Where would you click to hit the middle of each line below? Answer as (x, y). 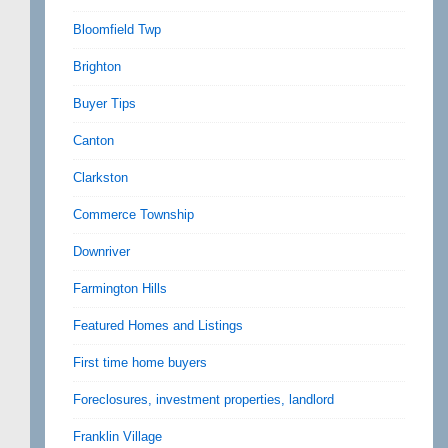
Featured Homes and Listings (158, 325)
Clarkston (100, 177)
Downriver (101, 251)
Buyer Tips (104, 103)
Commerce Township (133, 214)
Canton (93, 140)
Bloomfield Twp (117, 29)
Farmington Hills (120, 288)
